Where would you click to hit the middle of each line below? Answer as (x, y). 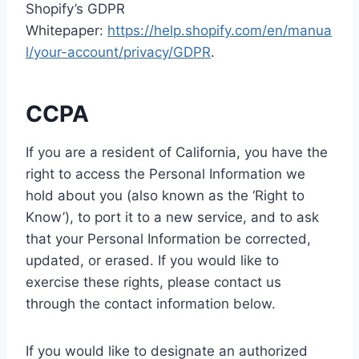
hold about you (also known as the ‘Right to (165, 196)
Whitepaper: (67, 30)
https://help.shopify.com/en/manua (220, 30)
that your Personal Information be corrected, (168, 239)
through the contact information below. (151, 304)
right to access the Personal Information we (165, 174)
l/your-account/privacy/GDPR (118, 52)
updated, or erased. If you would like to (152, 260)
